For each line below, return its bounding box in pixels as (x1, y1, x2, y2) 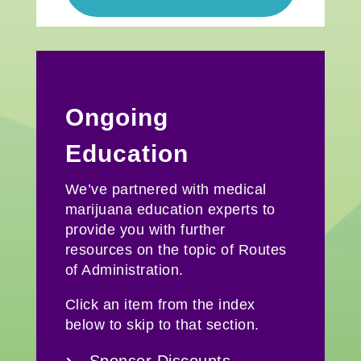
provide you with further (64, 221, 226, 238)
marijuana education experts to (64, 201, 276, 218)
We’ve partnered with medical (64, 180, 267, 197)
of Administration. (64, 261, 184, 278)
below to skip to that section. (64, 316, 259, 333)
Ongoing (64, 103, 168, 131)
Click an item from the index (64, 296, 255, 313)
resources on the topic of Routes (64, 241, 287, 258)
